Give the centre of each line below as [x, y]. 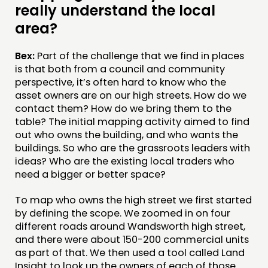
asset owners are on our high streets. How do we [131, 96]
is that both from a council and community [120, 69]
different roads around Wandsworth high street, [130, 226]
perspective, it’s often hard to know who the [121, 83]
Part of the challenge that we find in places [141, 56]
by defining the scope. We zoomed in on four [123, 213]
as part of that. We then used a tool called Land [130, 252]
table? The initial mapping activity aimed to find [132, 122]
